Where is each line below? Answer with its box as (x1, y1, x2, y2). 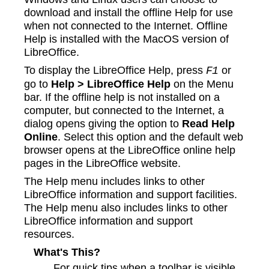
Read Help (182, 117, 235, 130)
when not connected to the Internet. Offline (24, 19, 228, 32)
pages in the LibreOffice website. (24, 157, 181, 170)
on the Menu (171, 77, 234, 91)
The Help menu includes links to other (24, 175, 205, 188)
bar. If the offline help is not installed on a (24, 91, 220, 104)
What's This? (33, 246, 100, 259)
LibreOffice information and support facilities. (24, 188, 237, 201)
